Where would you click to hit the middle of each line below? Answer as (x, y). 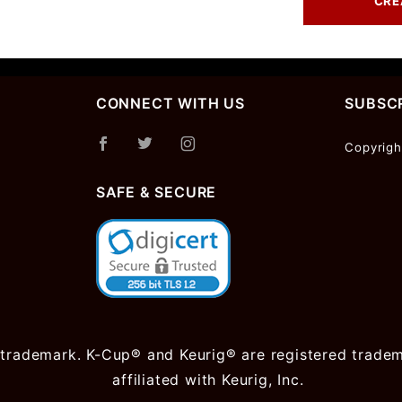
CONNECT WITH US (170, 103)
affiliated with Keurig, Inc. (208, 380)
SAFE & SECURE (156, 192)
